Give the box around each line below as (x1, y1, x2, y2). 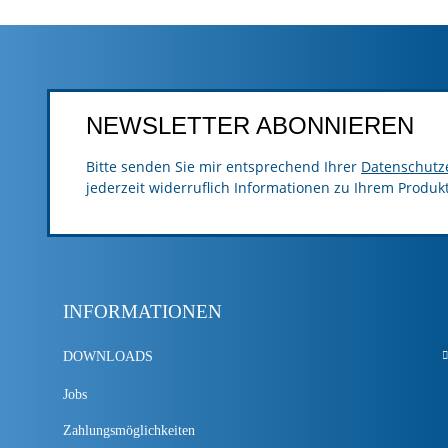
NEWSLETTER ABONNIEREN (86, 112, 414, 140)
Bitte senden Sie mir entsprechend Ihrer (86, 157, 361, 177)
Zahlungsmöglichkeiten (63, 422, 195, 438)
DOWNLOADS (63, 348, 153, 364)
